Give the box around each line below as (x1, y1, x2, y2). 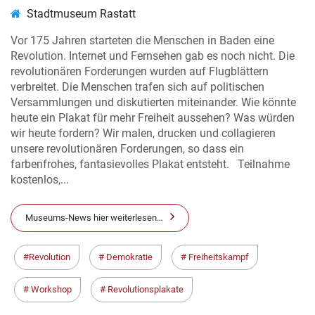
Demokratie (104, 252, 153, 263)
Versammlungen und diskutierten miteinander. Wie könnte (11, 96, 296, 109)
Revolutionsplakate (105, 284, 184, 295)
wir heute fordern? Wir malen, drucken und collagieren (11, 127, 276, 140)
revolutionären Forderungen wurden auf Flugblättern (11, 65, 269, 78)
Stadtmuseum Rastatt (27, 7, 136, 20)
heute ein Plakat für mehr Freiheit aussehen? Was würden (11, 111, 295, 124)
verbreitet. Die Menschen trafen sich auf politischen (11, 80, 264, 94)
